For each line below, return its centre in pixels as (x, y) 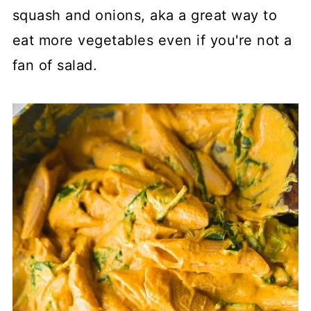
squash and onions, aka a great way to (145, 15)
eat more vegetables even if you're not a (152, 40)
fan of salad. (55, 65)
